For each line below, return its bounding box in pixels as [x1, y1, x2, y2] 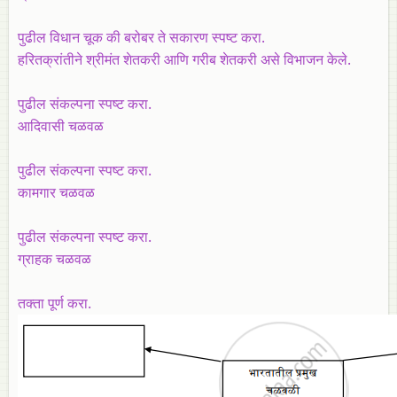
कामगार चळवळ [18, 182, 95, 202]
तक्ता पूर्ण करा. [18, 292, 91, 313]
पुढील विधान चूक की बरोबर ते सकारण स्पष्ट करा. [18, 27, 265, 47]
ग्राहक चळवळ [18, 248, 91, 269]
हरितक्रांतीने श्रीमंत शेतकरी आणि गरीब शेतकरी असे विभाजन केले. [18, 49, 351, 69]
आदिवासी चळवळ [18, 115, 107, 136]
